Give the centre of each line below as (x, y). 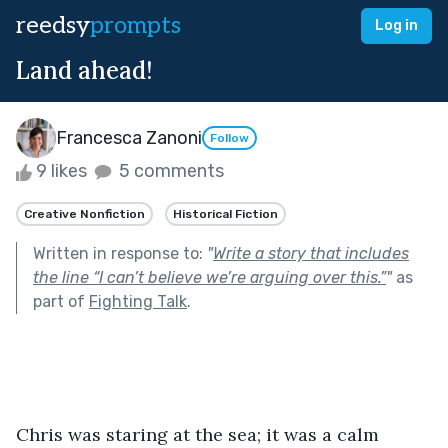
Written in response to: (120, 253)
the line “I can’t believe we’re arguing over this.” (209, 277)
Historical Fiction (225, 213)
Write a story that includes (311, 253)
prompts (135, 25)
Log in (396, 25)
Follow (229, 138)
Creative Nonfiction (84, 213)
